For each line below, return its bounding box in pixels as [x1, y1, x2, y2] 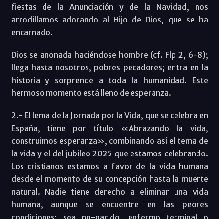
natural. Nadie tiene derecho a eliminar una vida [11, 186, 208, 197]
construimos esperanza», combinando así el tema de [11, 135, 208, 146]
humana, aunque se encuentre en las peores [11, 199, 208, 209]
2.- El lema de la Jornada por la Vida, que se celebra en [11, 110, 208, 120]
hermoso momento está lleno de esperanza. [11, 88, 171, 98]
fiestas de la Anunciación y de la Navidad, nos [11, 1, 208, 12]
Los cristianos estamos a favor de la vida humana [11, 161, 208, 171]
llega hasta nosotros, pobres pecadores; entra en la [11, 62, 208, 72]
